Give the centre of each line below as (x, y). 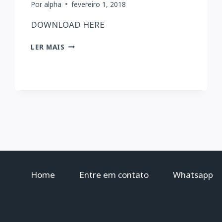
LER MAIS (48, 47)
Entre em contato (114, 174)
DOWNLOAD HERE (68, 24)
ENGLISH (80, 55)
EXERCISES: (84, 65)
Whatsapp (193, 174)
